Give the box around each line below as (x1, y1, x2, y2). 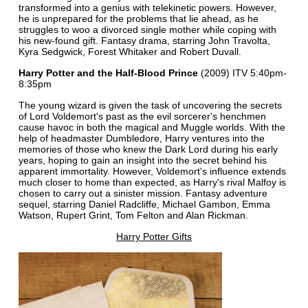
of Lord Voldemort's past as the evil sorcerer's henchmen (18, 110, 266, 122)
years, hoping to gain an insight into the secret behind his (18, 154, 267, 166)
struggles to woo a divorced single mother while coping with (18, 23, 276, 35)
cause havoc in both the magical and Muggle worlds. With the (18, 121, 285, 133)
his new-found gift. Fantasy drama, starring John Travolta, (18, 34, 270, 46)
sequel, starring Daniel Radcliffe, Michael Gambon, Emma (18, 198, 270, 210)
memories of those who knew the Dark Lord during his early (18, 143, 278, 155)
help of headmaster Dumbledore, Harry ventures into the (18, 132, 265, 144)
